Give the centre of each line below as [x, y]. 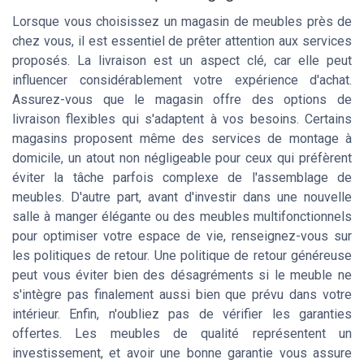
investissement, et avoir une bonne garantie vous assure [182, 353]
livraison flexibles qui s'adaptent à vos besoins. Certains [182, 119]
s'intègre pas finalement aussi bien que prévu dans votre [182, 295]
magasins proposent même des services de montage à [182, 139]
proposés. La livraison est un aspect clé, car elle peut [182, 61]
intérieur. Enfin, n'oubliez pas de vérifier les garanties [182, 314]
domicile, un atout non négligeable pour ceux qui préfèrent [182, 158]
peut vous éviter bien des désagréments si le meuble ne [182, 275]
